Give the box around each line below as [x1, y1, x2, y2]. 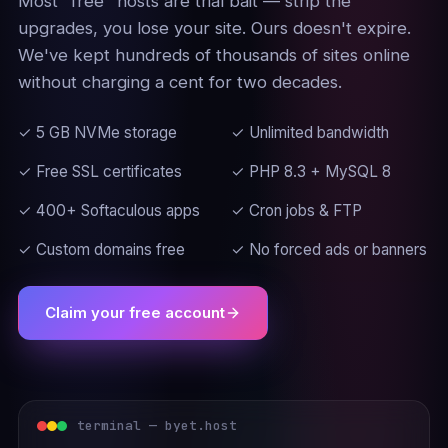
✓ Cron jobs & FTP [231, 201, 362, 220]
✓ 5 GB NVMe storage [17, 123, 177, 142]
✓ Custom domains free [17, 240, 185, 259]
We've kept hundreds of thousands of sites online [17, 45, 410, 65]
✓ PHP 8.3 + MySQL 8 [231, 162, 391, 181]
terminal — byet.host [76, 417, 237, 434]
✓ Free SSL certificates [17, 162, 182, 181]
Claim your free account [44, 303, 225, 322]
